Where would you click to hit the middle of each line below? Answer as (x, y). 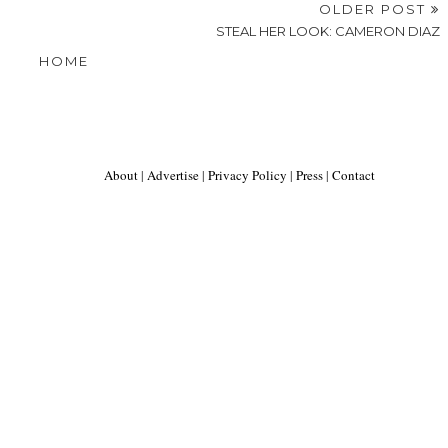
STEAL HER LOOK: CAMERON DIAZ (328, 31)
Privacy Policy (247, 175)
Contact (353, 175)
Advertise (173, 175)
